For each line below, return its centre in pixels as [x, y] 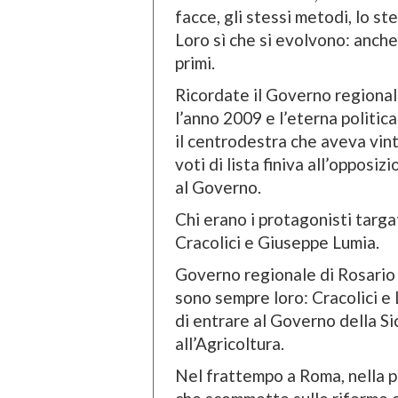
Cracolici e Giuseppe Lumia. [277, 243]
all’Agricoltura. [230, 344]
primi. [195, 63]
